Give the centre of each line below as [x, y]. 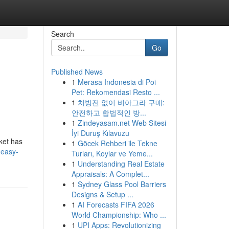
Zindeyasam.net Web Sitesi [122, 123]
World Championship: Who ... [119, 215]
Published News [77, 72]
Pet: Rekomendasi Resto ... [116, 92]
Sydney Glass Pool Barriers [122, 184]
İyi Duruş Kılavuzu [100, 133]
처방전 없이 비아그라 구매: [121, 102]
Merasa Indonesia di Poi [117, 82]
